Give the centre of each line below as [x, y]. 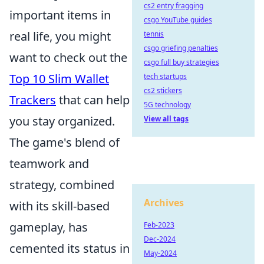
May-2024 [160, 253]
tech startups [165, 76]
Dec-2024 [160, 239]
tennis [154, 34]
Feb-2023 [159, 225]
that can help [93, 100]
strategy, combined [62, 185]
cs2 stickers [163, 90]
